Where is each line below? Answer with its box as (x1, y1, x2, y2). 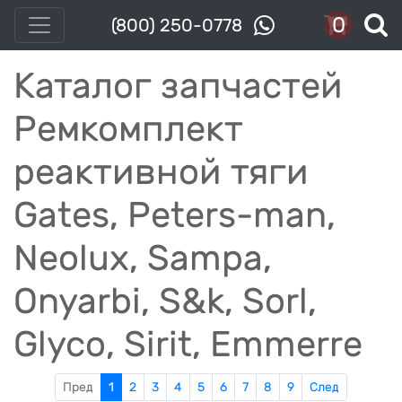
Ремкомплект (13, 108, 243, 150)
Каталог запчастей (13, 65, 343, 107)
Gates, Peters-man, (13, 194, 336, 236)
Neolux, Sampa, (13, 237, 272, 279)
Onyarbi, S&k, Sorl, (13, 280, 317, 322)
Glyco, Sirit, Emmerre (13, 323, 363, 365)
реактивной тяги (13, 151, 309, 193)
